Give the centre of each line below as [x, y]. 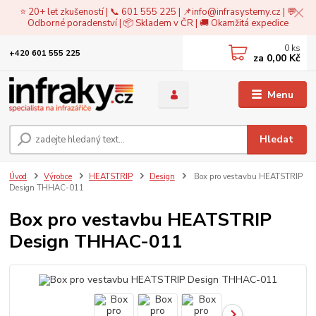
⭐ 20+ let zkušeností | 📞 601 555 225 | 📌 [106, 12]
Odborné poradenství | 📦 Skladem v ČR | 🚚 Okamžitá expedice [158, 23]
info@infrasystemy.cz [236, 12]
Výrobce [58, 176]
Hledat [277, 139]
